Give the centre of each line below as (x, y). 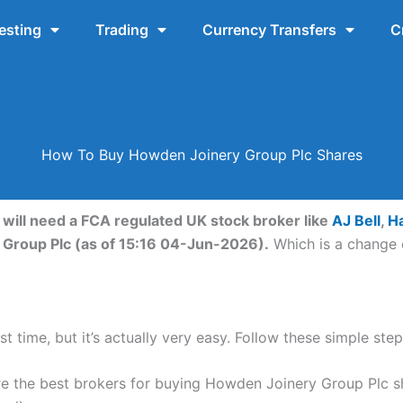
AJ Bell (356, 221)
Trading (121, 30)
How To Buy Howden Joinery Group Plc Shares (201, 154)
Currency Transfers (269, 30)
